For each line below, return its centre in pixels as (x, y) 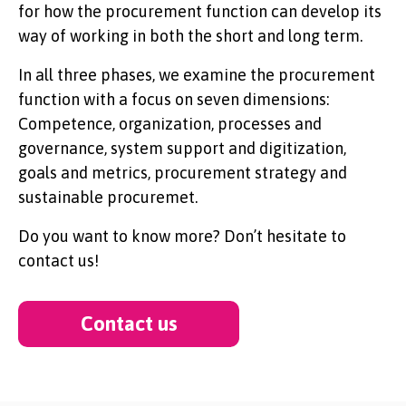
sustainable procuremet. (108, 197)
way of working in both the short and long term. (190, 36)
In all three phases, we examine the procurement (197, 75)
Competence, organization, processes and (170, 124)
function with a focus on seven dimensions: (174, 99)
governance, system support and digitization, (182, 148)
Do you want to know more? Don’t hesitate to (182, 236)
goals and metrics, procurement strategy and (183, 173)
